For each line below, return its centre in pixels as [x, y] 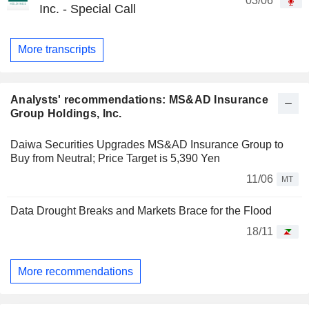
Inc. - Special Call [88, 9]
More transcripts [57, 50]
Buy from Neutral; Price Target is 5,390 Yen [115, 158]
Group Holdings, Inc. [66, 113]
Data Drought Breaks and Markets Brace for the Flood [141, 211]
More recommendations [76, 271]
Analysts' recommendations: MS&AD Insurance [139, 100]
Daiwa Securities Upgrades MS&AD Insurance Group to [147, 144]
